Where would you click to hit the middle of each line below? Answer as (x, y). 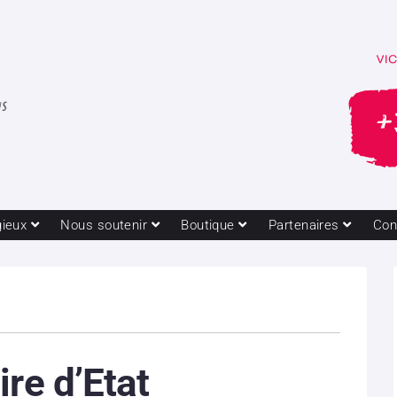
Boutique (208, 225)
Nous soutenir (104, 225)
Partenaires (304, 225)
